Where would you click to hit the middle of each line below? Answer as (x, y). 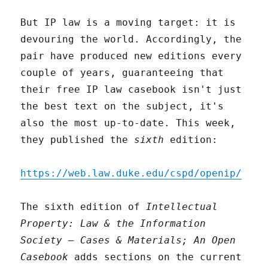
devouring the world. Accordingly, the (131, 39)
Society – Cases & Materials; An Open (128, 240)
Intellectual (182, 207)
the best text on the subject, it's (122, 106)
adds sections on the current (155, 257)
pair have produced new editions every (131, 56)
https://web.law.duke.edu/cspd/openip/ (131, 173)
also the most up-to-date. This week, (128, 123)
